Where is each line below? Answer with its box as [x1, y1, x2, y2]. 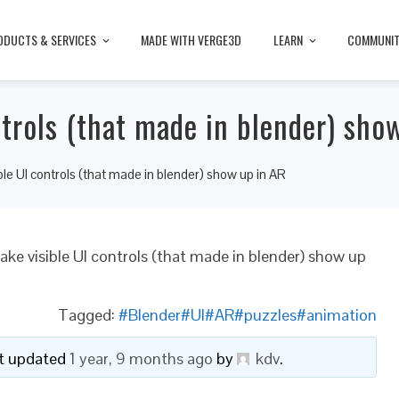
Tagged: [57, 305, 118, 325]
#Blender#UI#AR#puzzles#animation [118, 305, 377, 325]
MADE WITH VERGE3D [141, 29, 241, 49]
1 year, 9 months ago [69, 348, 213, 369]
